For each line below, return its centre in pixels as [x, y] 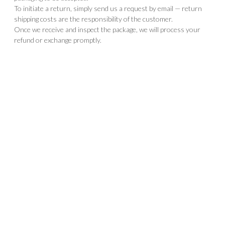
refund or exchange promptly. [58, 40]
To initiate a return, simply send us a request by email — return [108, 9]
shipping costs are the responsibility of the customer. [93, 19]
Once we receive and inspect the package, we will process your [107, 30]
